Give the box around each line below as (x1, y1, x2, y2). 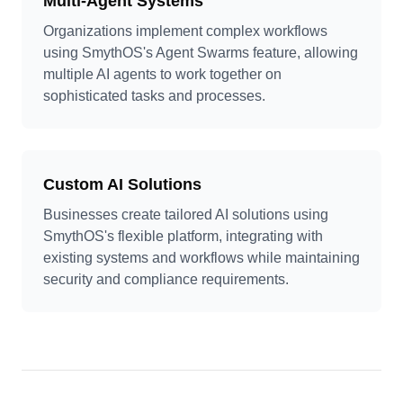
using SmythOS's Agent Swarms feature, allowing (43, 45, 358, 60)
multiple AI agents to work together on (43, 67, 282, 82)
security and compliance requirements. (43, 272, 289, 287)
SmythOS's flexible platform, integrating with (43, 228, 323, 244)
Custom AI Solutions (43, 175, 201, 193)
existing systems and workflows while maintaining (43, 250, 360, 265)
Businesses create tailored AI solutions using (43, 207, 328, 222)
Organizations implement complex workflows (43, 23, 327, 39)
